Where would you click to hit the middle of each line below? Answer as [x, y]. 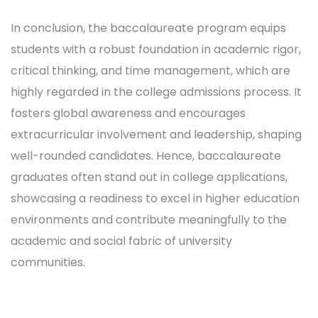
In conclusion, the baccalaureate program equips [148, 28]
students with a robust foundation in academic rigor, [156, 49]
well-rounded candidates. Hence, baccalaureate [146, 156]
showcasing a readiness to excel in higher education [155, 198]
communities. [48, 262]
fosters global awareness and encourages [128, 113]
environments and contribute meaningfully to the [149, 220]
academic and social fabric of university [121, 241]
